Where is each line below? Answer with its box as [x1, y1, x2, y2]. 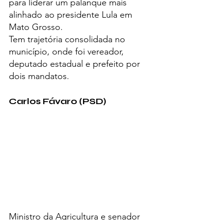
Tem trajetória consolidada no [9, 33, 128, 45]
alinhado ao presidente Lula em [9, 9, 135, 20]
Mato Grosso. [9, 21, 63, 32]
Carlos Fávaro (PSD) [9, 95, 106, 107]
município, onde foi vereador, [9, 46, 126, 57]
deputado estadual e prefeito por [9, 58, 142, 69]
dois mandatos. [9, 70, 69, 82]
